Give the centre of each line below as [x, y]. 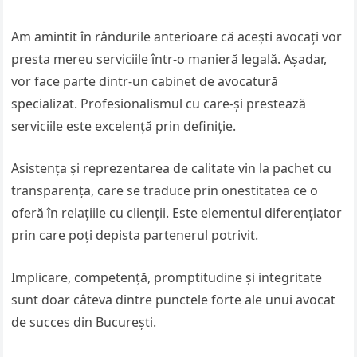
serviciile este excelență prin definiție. [124, 126]
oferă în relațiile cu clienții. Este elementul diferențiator [177, 213]
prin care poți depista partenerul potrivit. [135, 235]
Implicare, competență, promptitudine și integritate [167, 277]
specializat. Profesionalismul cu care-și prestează [159, 104]
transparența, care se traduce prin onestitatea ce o [165, 190]
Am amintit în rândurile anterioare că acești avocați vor [177, 37]
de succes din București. [84, 322]
